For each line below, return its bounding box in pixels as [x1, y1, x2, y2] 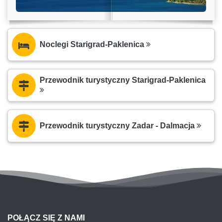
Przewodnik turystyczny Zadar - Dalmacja [40, 121, 197, 130]
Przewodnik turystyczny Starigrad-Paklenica [39, 75, 206, 84]
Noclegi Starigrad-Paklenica [40, 40, 146, 49]
